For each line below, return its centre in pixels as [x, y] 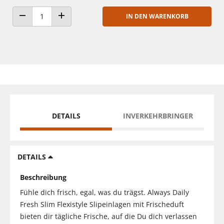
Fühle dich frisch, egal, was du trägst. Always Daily [104, 192]
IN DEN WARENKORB [157, 16]
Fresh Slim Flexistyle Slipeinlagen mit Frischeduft [102, 204]
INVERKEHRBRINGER [158, 115]
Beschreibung [43, 177]
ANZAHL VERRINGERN [51, 25]
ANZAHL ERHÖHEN [86, 25]
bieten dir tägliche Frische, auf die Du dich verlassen [108, 216]
